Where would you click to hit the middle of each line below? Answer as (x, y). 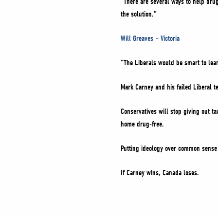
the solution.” (140, 14)
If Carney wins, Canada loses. (160, 173)
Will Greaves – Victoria (150, 38)
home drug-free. (142, 124)
